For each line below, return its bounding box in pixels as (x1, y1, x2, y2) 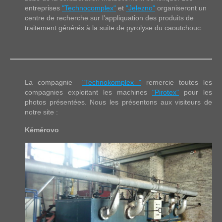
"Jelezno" (126, 4, 155, 12)
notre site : (25, 108, 58, 116)
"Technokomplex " (82, 78, 141, 87)
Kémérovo (25, 126, 59, 134)
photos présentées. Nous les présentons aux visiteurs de (25, 98, 212, 107)
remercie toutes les (141, 78, 212, 87)
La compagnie (25, 78, 82, 87)
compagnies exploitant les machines (25, 88, 152, 97)
